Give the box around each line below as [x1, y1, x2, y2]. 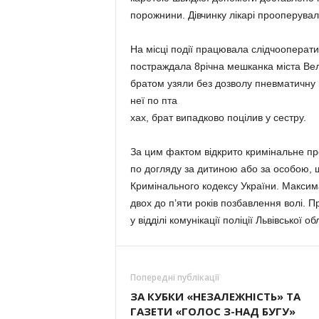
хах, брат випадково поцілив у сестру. [130, 112, 306, 123]
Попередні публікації [130, 271, 219, 283]
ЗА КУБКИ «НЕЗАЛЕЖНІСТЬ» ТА [130, 289, 300, 303]
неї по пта [130, 95, 177, 106]
